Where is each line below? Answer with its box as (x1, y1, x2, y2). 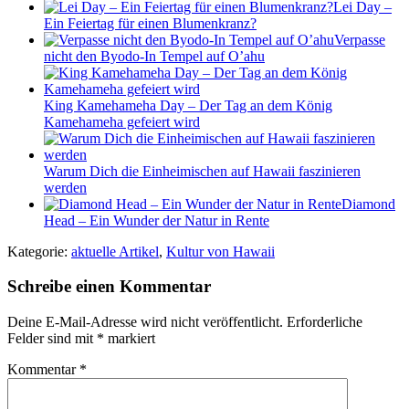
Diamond (341, 195, 395, 212)
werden (44, 179, 87, 195)
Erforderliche (287, 314, 362, 330)
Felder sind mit (7, 330, 97, 347)
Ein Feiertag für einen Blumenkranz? (44, 15, 257, 31)
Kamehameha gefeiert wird (44, 113, 200, 130)
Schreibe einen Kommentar (7, 277, 211, 297)
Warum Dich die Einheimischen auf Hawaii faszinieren (44, 163, 361, 179)
